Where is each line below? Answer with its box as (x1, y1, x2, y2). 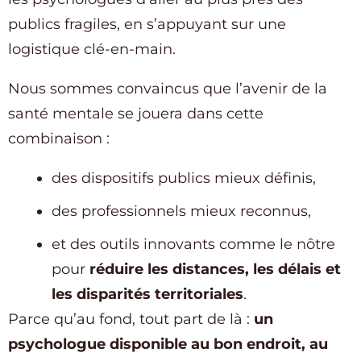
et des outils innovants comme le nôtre (52, 235, 335, 254)
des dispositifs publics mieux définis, (52, 169, 316, 188)
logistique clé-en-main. (8, 40, 176, 59)
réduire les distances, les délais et (89, 260, 341, 279)
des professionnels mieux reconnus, (52, 202, 311, 221)
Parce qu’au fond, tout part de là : (8, 310, 254, 329)
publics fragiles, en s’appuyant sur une (8, 15, 286, 34)
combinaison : (8, 130, 110, 148)
